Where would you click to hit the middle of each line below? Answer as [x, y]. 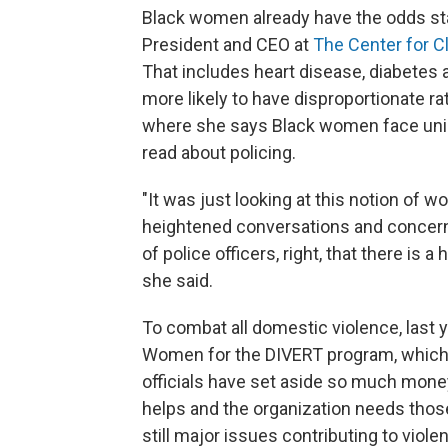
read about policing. [219, 153]
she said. [177, 281]
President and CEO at [227, 45]
